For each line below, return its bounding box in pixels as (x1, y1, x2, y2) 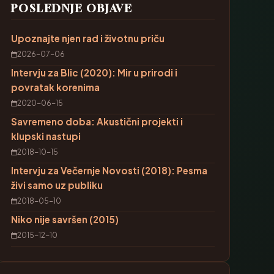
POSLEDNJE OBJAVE (10, 2, 133, 15)
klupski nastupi (10, 130, 81, 142)
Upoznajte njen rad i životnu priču (10, 32, 165, 44)
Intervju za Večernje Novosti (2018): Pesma (10, 165, 207, 176)
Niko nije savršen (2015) (10, 213, 119, 225)
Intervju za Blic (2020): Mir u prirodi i (10, 67, 177, 78)
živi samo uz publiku (10, 179, 103, 191)
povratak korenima (10, 81, 100, 93)
